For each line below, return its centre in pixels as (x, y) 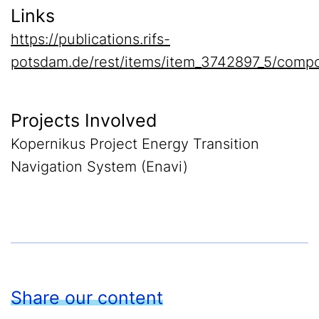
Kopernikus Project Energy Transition (135, 144)
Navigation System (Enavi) (99, 167)
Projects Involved (84, 120)
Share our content (87, 298)
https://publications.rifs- (90, 39)
